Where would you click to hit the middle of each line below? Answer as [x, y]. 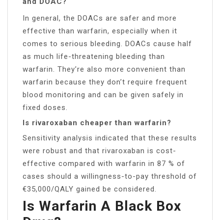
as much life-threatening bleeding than [94, 56]
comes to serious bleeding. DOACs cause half [107, 43]
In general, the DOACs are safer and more [100, 18]
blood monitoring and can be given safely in [103, 95]
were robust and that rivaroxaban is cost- [99, 151]
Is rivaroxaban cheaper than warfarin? [97, 123]
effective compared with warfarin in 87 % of [104, 163]
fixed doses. [45, 107]
